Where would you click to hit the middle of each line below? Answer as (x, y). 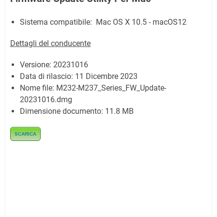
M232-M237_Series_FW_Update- (111, 88)
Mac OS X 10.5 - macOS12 (140, 22)
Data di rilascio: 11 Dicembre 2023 (79, 76)
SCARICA (25, 134)
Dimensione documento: (62, 111)
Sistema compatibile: (57, 22)
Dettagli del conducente (50, 43)
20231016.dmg (46, 99)
